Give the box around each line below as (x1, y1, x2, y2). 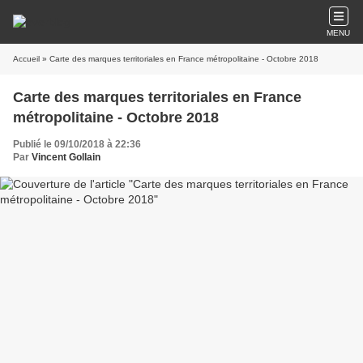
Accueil (13, 54, 40, 63)
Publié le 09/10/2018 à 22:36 (13, 139, 141, 150)
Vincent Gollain (32, 152, 100, 163)
